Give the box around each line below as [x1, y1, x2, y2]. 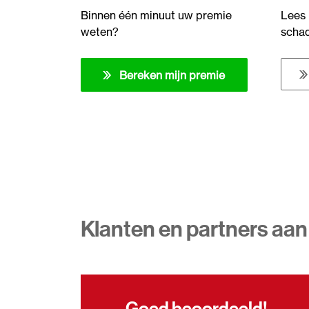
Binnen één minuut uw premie [81, 8, 232, 22]
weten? [81, 25, 119, 39]
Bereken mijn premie [119, 68, 226, 82]
